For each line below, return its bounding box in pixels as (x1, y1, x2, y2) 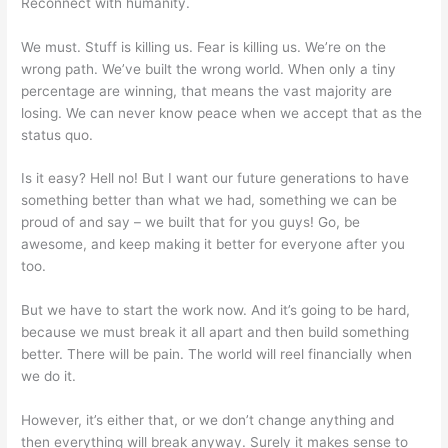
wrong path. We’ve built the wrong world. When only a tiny (21, 60, 397, 77)
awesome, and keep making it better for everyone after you (21, 236, 406, 253)
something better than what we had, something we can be (21, 192, 398, 209)
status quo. (21, 126, 94, 143)
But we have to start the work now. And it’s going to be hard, (21, 302, 411, 319)
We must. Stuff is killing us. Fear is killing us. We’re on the (21, 38, 387, 55)
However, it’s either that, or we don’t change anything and (21, 412, 395, 429)
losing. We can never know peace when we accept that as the (21, 104, 423, 121)
